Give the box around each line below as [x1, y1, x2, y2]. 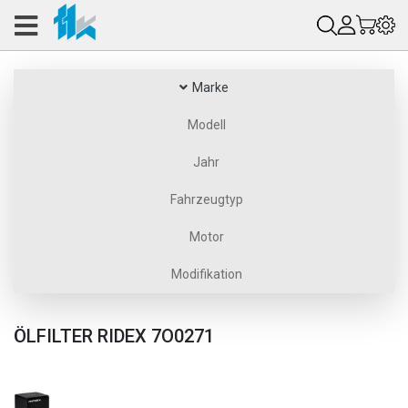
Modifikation [170, 267, 242, 281]
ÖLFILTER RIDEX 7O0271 [14, 325, 214, 347]
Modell [187, 117, 226, 132]
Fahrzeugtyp [169, 192, 243, 207]
